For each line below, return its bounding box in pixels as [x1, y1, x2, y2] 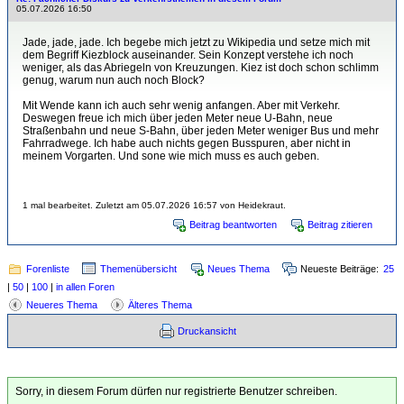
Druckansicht [178, 326, 236, 336]
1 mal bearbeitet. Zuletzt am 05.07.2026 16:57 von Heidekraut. [23, 200, 286, 210]
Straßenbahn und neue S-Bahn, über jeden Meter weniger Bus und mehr [23, 124, 379, 137]
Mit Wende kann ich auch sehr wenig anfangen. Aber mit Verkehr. [23, 99, 340, 112]
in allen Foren [56, 281, 115, 292]
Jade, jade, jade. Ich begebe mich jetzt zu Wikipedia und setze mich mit [23, 36, 370, 49]
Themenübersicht [100, 263, 177, 274]
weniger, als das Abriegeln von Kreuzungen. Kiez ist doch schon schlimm [23, 61, 379, 74]
